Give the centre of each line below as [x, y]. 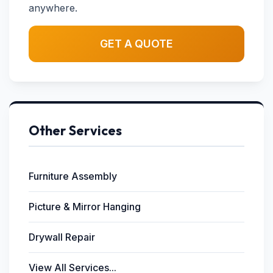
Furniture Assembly [73, 176]
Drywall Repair [62, 237]
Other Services [75, 130]
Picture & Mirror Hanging [85, 207]
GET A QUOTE [136, 44]
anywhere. [53, 8]
